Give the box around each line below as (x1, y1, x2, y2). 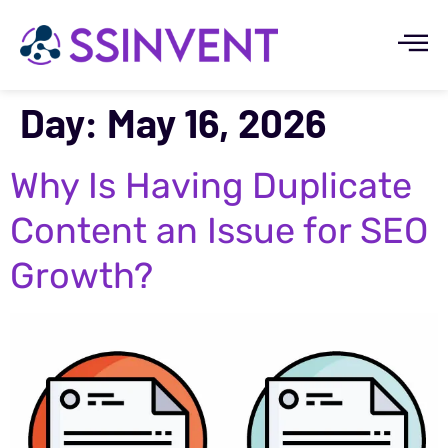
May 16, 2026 (107, 98, 326, 147)
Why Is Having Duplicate (10, 164, 412, 208)
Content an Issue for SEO (10, 209, 428, 253)
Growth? (10, 254, 153, 298)
